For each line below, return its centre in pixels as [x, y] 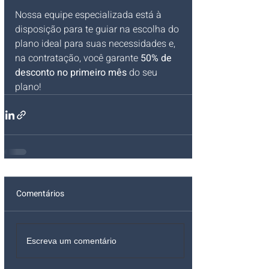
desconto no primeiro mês [71, 73]
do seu [143, 73]
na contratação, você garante [78, 58]
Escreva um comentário [71, 240]
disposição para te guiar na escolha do [98, 29]
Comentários [40, 194]
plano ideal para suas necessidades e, [96, 44]
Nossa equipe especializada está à [89, 15]
